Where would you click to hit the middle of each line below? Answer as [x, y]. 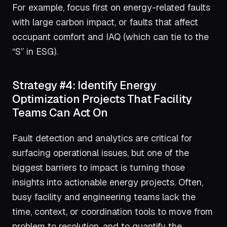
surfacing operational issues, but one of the [101, 153]
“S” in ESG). [35, 51]
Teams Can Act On [60, 113]
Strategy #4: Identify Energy [84, 85]
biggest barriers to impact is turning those [99, 167]
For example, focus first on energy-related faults [111, 7]
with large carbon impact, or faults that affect [105, 22]
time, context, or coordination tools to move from [112, 211]
